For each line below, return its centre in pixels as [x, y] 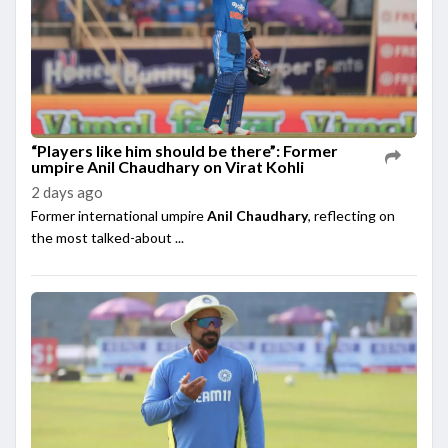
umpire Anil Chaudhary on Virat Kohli [167, 166]
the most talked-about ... [107, 237]
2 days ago [67, 191]
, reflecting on [351, 215]
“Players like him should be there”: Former [184, 150]
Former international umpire [119, 215]
